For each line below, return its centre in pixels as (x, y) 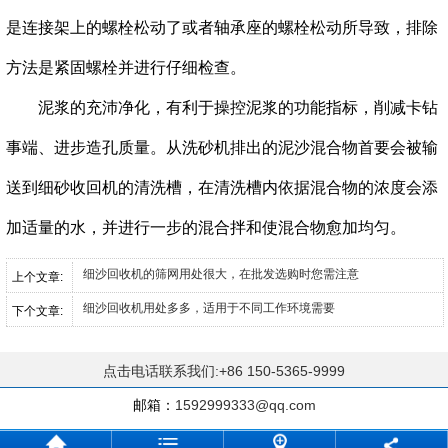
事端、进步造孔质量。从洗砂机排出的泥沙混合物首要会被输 (222, 147)
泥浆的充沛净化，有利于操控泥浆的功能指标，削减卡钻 (222, 107)
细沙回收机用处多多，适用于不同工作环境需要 (209, 307)
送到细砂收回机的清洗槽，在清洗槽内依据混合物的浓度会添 (222, 187)
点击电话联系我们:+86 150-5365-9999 (224, 370)
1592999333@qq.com (245, 404)
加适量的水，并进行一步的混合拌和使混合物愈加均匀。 (206, 227)
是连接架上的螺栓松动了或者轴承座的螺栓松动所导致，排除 (222, 27)
